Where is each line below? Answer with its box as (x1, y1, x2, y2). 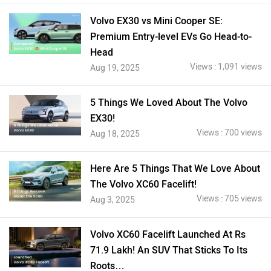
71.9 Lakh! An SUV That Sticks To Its (90, 244, 248, 256)
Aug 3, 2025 (90, 195, 135, 205)
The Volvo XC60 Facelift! (90, 178, 197, 190)
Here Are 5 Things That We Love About (90, 163, 261, 174)
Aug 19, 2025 (90, 63, 140, 73)
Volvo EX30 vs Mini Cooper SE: (90, 15, 223, 27)
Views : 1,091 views (189, 62, 262, 72)
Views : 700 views (196, 128, 262, 138)
